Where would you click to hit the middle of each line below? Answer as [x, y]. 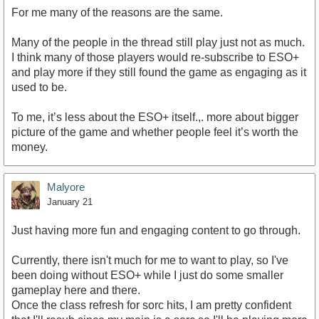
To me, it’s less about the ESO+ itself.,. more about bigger [155, 117]
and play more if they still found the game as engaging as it [159, 72]
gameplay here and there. [76, 290]
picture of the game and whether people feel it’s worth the [155, 132]
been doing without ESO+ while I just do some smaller [147, 275]
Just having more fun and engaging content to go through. [156, 230]
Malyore [66, 187]
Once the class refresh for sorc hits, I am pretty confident [151, 305]
